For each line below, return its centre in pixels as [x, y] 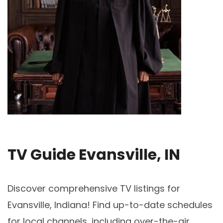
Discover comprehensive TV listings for [94, 188]
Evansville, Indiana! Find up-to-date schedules [110, 205]
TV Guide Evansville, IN [94, 155]
